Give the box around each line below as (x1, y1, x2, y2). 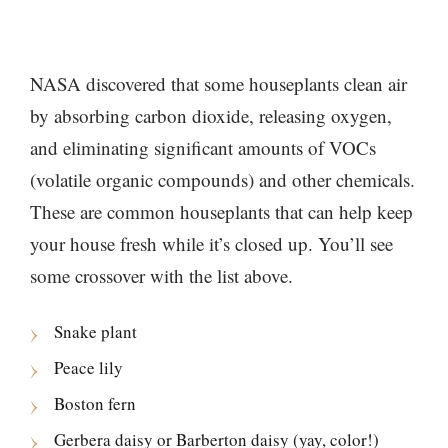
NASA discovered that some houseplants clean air (30, 71, 407, 97)
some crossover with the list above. (30, 263, 293, 289)
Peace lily (54, 356, 123, 379)
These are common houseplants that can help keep (30, 199, 413, 225)
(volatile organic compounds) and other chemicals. (30, 167, 415, 193)
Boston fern (54, 392, 136, 415)
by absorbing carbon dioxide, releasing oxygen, (30, 103, 392, 129)
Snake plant (54, 320, 137, 343)
